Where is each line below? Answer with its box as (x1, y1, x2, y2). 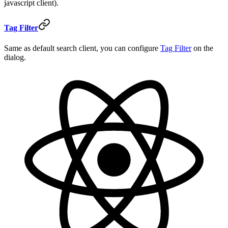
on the (191, 43, 213, 52)
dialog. (4, 52, 26, 62)
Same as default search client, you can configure (4, 43, 160, 52)
